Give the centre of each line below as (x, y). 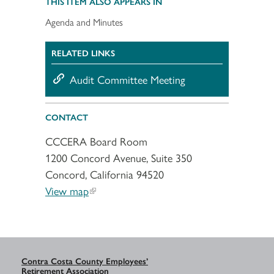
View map (67, 190)
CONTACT (67, 117)
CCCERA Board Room (96, 141)
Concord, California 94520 (105, 174)
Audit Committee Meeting (128, 79)
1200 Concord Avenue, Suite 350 (119, 157)
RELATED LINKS (83, 52)
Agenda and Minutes (84, 21)
